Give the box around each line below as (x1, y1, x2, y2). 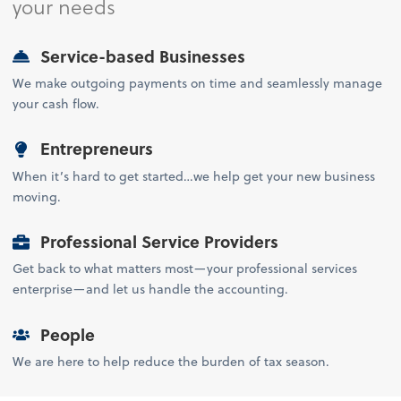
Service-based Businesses (35, 43, 245, 68)
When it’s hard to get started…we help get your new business (13, 166, 376, 185)
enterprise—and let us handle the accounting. (13, 279, 289, 299)
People (35, 322, 95, 347)
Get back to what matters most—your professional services (13, 259, 358, 278)
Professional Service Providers (35, 229, 278, 254)
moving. (13, 186, 62, 206)
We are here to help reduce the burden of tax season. (13, 352, 330, 371)
